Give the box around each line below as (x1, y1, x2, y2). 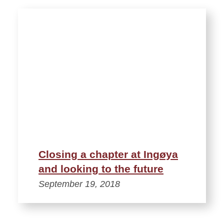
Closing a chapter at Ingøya (38, 148, 178, 160)
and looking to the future (38, 162, 163, 174)
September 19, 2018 (38, 178, 120, 189)
